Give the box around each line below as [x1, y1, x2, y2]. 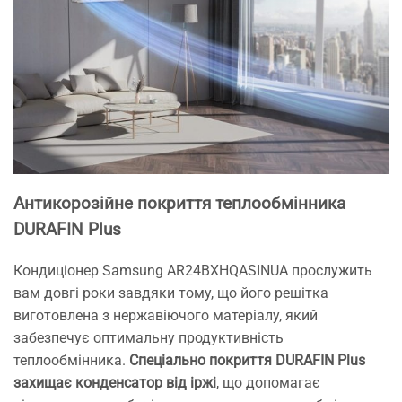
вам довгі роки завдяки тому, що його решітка [13, 284, 328, 302]
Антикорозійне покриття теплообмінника [13, 193, 345, 214]
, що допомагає [216, 374, 320, 392]
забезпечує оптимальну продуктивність [13, 329, 284, 347]
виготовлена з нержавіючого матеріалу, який [13, 307, 318, 325]
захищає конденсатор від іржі [13, 374, 216, 392]
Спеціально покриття [129, 352, 275, 370]
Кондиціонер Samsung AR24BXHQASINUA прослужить [13, 262, 372, 280]
